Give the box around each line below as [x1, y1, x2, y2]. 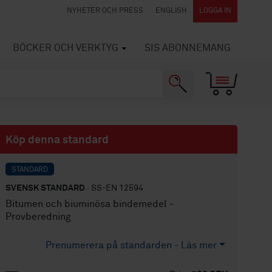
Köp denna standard [5, 135, 109, 146]
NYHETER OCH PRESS [67, 7, 143, 15]
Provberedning [5, 212, 72, 222]
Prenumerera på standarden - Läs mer [46, 240, 217, 250]
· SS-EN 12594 [85, 184, 144, 192]
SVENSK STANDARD [5, 184, 86, 192]
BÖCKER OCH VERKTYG [13, 43, 118, 53]
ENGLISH [155, 7, 187, 15]
